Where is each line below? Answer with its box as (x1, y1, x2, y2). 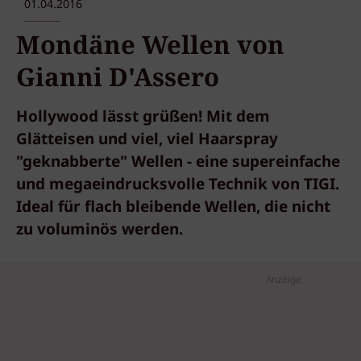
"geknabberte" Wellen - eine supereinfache (16, 151, 340, 175)
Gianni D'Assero (16, 60, 219, 96)
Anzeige (266, 272, 301, 288)
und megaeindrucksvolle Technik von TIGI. (16, 173, 339, 197)
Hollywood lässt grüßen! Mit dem (16, 106, 270, 130)
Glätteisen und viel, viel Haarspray (16, 128, 278, 152)
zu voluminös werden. (16, 218, 183, 243)
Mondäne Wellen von (16, 27, 284, 64)
